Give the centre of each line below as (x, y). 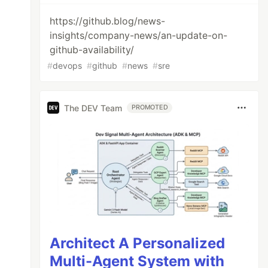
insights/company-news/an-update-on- (139, 35)
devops (68, 66)
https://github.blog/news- (108, 21)
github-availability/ (92, 50)
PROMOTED (150, 107)
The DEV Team (93, 108)
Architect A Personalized (138, 243)
